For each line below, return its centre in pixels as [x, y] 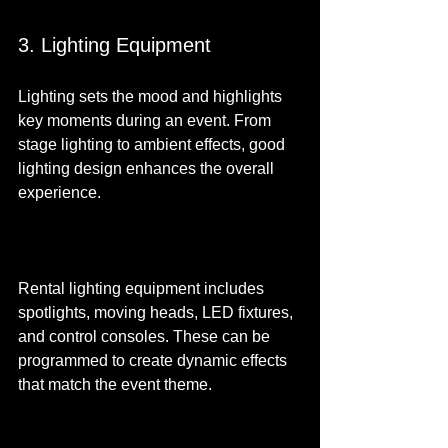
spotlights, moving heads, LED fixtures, [157, 312]
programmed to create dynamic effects [154, 360]
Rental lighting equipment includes [143, 288]
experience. [59, 192]
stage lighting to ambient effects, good [153, 144]
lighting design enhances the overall [148, 168]
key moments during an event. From [146, 120]
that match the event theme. [115, 384]
